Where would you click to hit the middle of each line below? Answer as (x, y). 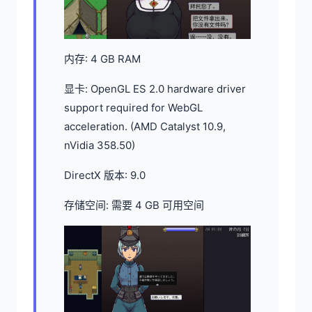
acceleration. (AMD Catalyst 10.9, (145, 126)
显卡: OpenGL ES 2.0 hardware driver (155, 88)
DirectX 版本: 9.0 (105, 175)
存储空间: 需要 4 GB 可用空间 (134, 205)
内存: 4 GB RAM (102, 58)
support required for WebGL (133, 107)
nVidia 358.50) (100, 145)
